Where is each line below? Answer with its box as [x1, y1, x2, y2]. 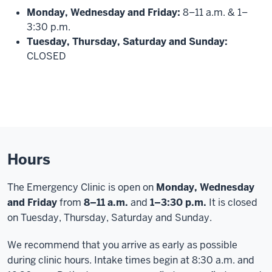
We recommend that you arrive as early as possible [7, 239, 237, 251]
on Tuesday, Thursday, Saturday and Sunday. [7, 211, 212, 224]
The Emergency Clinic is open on [7, 181, 156, 194]
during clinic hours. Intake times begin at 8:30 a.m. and [7, 254, 254, 267]
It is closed [206, 196, 257, 209]
